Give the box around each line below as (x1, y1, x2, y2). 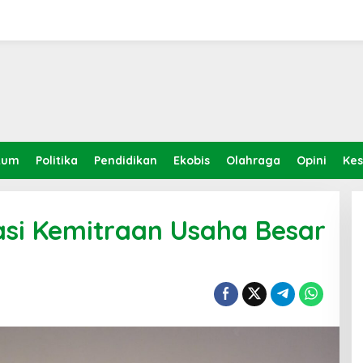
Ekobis (173, 153, 210, 168)
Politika (36, 153, 78, 168)
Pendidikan (94, 153, 157, 168)
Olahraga (226, 153, 280, 168)
